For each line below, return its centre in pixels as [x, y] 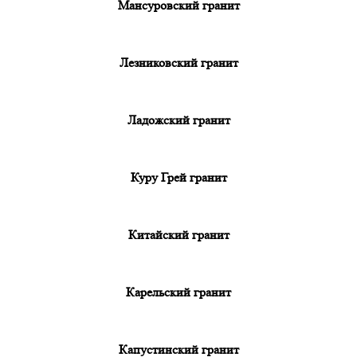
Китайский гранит [178, 234]
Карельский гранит [178, 292]
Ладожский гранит [178, 120]
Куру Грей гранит [178, 177]
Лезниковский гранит [178, 62]
